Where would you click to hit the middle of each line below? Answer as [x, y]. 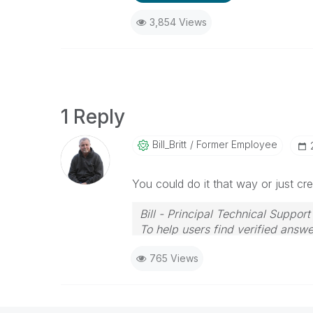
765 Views [174, 258]
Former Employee [235, 144]
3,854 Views [178, 22]
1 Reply [93, 117]
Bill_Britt [169, 144]
